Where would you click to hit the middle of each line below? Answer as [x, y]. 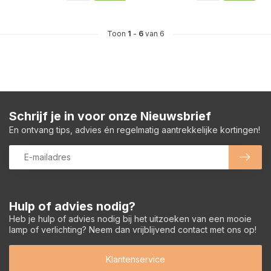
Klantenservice [135, 260]
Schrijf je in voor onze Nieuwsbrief [110, 116]
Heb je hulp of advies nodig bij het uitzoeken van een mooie [130, 218]
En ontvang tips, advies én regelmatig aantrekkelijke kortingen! [135, 129]
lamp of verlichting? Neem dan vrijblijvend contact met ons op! [133, 229]
